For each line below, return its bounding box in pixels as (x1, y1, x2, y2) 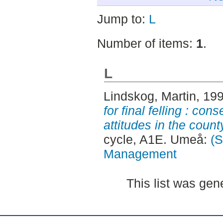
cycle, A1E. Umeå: (103, 132, 211, 147)
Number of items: (97, 36, 196, 50)
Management (103, 147, 177, 161)
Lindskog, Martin (103, 89, 196, 104)
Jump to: (97, 12, 149, 26)
